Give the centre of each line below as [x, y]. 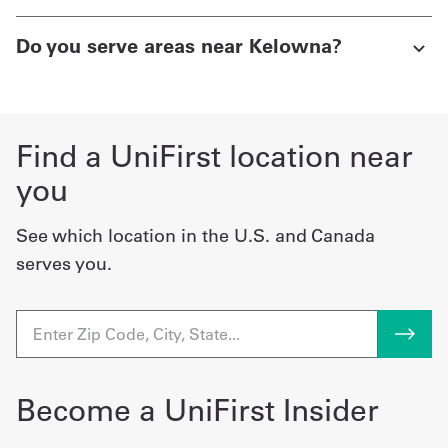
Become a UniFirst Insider [197, 409]
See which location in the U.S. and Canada [195, 235]
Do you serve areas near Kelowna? [179, 45]
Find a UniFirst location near [214, 155]
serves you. [64, 263]
